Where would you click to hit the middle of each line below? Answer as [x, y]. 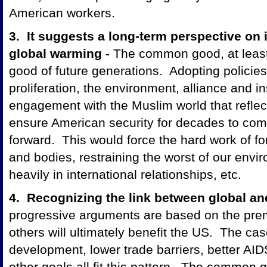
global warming [55, 53]
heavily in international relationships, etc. [125, 174]
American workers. [62, 13]
